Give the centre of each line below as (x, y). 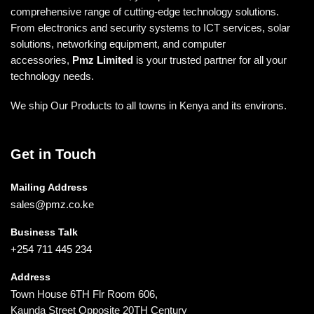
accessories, (41, 61)
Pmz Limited (103, 61)
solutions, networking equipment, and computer (118, 45)
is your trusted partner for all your (210, 61)
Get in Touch (53, 154)
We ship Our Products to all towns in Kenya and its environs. (149, 106)
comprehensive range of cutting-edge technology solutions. (145, 12)
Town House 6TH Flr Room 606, (84, 294)
